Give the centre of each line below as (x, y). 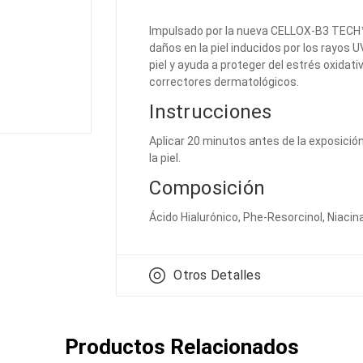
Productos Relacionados (181, 347)
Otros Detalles (217, 275)
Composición (207, 188)
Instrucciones (211, 112)
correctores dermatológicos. (224, 82)
